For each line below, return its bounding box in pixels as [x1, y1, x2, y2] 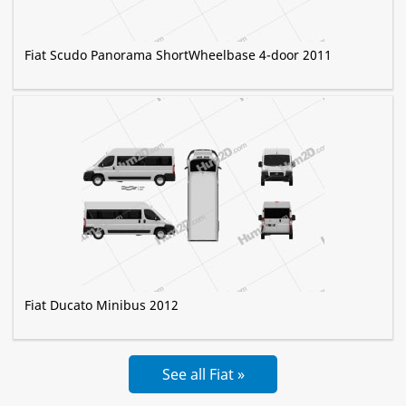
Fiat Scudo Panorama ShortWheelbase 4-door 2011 [24, 46, 332, 64]
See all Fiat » [161, 364, 245, 385]
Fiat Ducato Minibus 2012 [24, 296, 179, 314]
